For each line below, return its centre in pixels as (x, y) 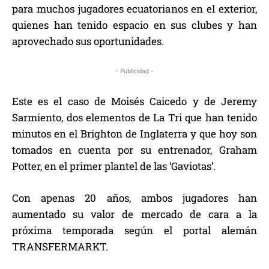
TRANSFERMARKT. (60, 247)
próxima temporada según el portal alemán (134, 231)
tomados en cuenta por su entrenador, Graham (134, 150)
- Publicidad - (134, 71)
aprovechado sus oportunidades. (88, 41)
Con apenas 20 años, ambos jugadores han (134, 198)
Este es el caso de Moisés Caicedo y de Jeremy (134, 101)
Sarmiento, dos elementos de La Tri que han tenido (134, 118)
